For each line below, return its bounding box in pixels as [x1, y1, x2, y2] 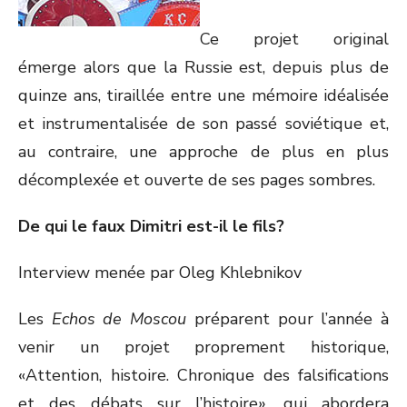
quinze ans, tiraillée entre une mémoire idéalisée [18, 84, 389, 106]
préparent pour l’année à [186, 308, 390, 330]
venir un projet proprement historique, [18, 336, 389, 358]
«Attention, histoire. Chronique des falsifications [18, 364, 389, 386]
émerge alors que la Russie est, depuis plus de [18, 56, 389, 78]
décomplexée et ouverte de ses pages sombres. [18, 169, 375, 191]
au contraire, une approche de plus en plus [18, 141, 389, 163]
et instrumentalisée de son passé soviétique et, [18, 113, 389, 134]
